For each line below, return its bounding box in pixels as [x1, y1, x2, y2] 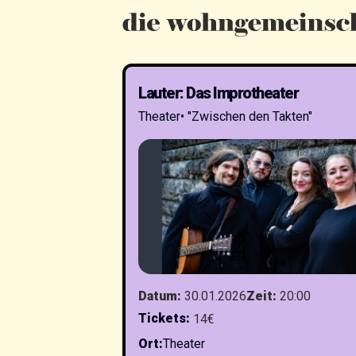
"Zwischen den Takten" [188, 109, 312, 124]
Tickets [138, 311, 186, 326]
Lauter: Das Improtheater [138, 83, 298, 103]
